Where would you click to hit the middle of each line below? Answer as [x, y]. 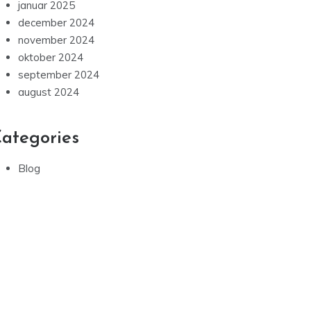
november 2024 [56, 40]
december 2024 [56, 23]
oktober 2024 [51, 57]
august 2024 [49, 92]
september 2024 [59, 75]
